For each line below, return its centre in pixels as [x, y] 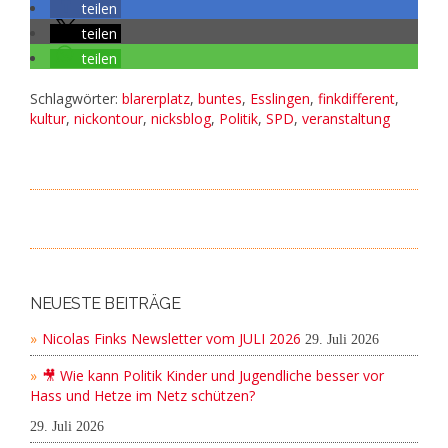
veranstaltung [346, 119]
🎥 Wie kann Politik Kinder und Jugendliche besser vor [213, 376]
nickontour [108, 119]
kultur [48, 119]
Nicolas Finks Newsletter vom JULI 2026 [171, 339]
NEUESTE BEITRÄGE [105, 304]
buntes [220, 99]
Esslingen [280, 99]
